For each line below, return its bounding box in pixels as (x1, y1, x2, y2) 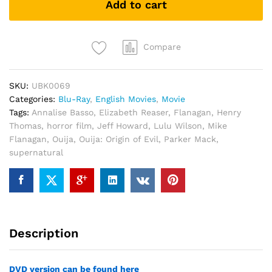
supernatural (9, 148, 63, 157)
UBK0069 (32, 81, 70, 90)
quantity (8, 29, 44, 38)
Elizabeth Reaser (99, 107, 168, 117)
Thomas (9, 121, 41, 131)
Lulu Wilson (154, 121, 202, 131)
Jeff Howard (97, 121, 148, 131)
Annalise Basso (32, 107, 93, 117)
